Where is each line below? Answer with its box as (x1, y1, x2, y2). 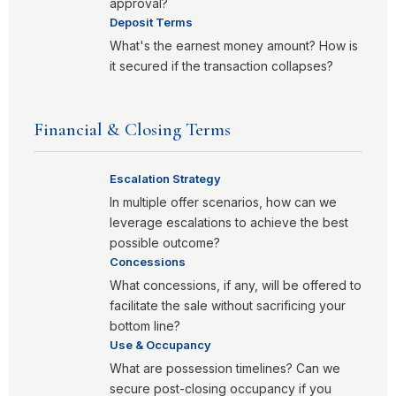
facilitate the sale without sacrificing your (110, 298, 346, 313)
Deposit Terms (110, 15, 193, 29)
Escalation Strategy (110, 171, 221, 186)
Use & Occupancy (110, 338, 211, 352)
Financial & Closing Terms (34, 118, 231, 141)
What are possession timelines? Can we (110, 361, 340, 376)
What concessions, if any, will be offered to (110, 278, 362, 293)
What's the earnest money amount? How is (110, 38, 358, 53)
